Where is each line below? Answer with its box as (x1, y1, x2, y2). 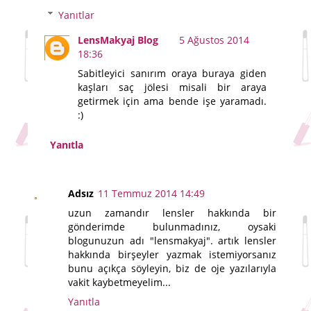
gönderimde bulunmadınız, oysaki (68, 219, 276, 233)
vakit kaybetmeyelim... (68, 275, 171, 289)
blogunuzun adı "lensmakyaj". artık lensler (68, 233, 276, 247)
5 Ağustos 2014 (179, 33, 250, 47)
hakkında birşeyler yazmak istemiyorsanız (68, 247, 276, 261)
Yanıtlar (58, 8, 95, 22)
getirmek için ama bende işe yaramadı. (78, 94, 267, 108)
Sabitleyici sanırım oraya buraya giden (78, 66, 267, 80)
